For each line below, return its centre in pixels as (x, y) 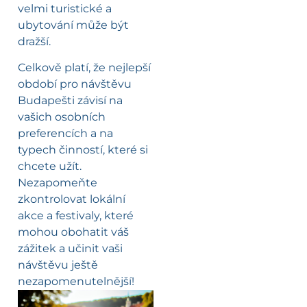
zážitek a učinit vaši (70, 249)
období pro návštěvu (75, 84)
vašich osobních (62, 117)
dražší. (34, 41)
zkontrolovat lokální (72, 199)
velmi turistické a (65, 8)
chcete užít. (50, 167)
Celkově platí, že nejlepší (84, 68)
